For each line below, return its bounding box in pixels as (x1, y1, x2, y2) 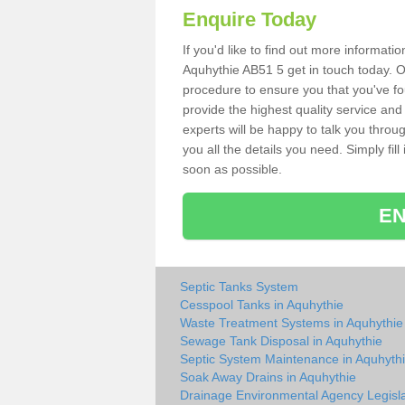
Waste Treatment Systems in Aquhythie (180, 316, 403, 330)
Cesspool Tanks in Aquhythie (180, 297, 344, 312)
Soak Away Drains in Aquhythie (180, 370, 356, 384)
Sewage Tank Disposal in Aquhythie (180, 334, 382, 348)
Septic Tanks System (180, 279, 298, 294)
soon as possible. (183, 162, 286, 176)
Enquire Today (183, 8, 316, 31)
